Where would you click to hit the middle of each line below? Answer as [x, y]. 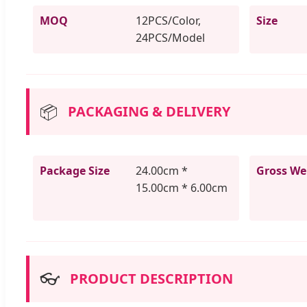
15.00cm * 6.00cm [182, 187]
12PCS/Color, [168, 20]
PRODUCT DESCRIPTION [151, 278]
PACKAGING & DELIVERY [149, 111]
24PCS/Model [170, 37]
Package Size [75, 170]
